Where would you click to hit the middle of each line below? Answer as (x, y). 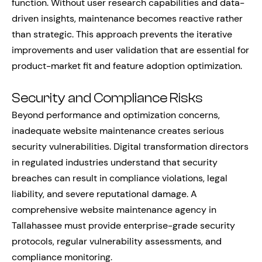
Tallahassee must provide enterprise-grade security (123, 225)
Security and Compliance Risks (107, 98)
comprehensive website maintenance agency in (114, 210)
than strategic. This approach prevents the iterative (122, 34)
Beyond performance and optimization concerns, (116, 115)
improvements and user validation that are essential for (130, 50)
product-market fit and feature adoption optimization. (127, 66)
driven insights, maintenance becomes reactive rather (127, 18)
